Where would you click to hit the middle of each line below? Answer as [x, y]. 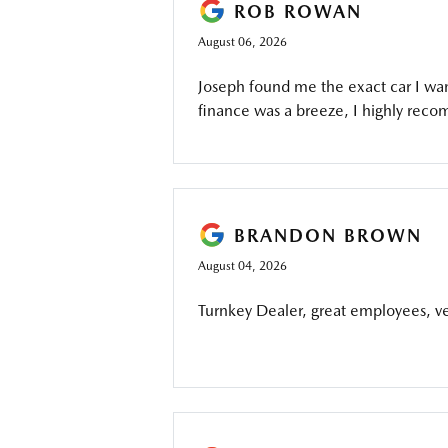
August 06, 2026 [242, 42]
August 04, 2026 [242, 266]
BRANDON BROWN [327, 235]
